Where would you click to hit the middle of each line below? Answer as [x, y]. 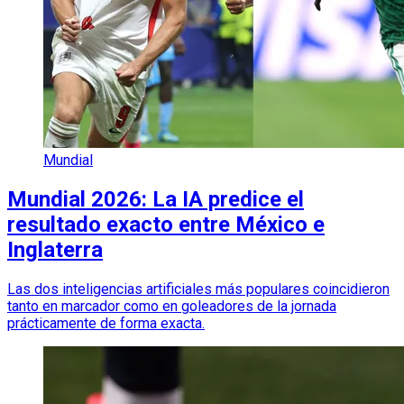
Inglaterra [55, 250]
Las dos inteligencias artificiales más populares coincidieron [198, 289]
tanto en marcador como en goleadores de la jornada [172, 307]
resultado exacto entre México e [166, 225]
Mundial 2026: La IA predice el [156, 200]
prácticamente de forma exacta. [106, 324]
